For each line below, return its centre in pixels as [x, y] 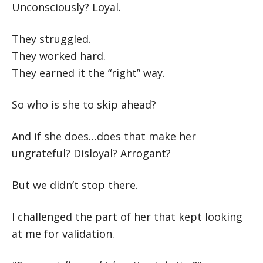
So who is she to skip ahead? [84, 104]
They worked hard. [59, 56]
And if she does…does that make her [104, 136]
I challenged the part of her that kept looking [127, 217]
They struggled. [51, 39]
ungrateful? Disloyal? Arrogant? [91, 153]
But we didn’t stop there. [75, 185]
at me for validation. [63, 234]
